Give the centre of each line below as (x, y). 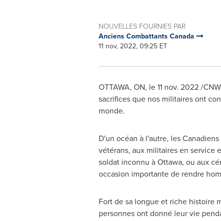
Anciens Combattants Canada (147, 36)
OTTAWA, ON (122, 87)
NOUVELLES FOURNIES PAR (142, 26)
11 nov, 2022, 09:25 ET (133, 46)
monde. (111, 111)
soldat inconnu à (128, 162)
